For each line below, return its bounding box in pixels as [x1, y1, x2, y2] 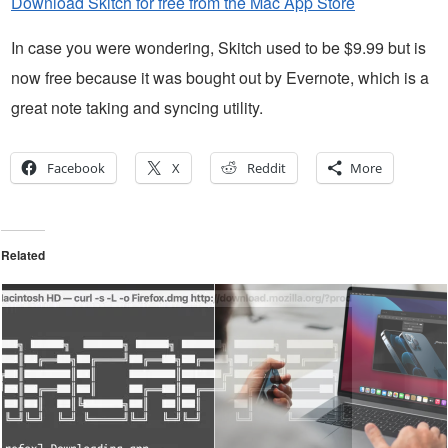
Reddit [247, 158, 286, 177]
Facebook [47, 158, 105, 177]
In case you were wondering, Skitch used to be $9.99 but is [11, 35, 426, 59]
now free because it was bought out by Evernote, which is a [11, 65, 429, 89]
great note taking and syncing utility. [11, 95, 263, 119]
